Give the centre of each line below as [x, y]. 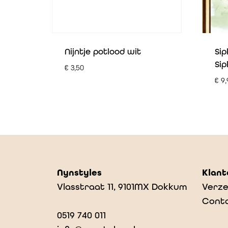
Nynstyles [79, 173]
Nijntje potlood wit [103, 52]
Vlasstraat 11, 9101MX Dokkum [122, 187]
